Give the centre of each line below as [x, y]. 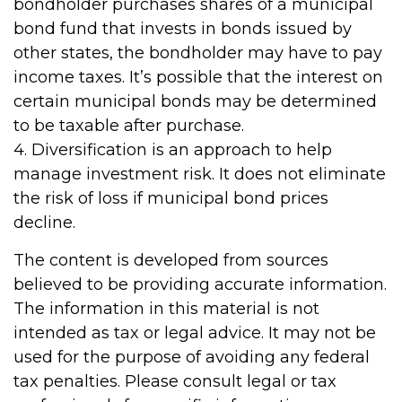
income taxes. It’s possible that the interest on [198, 77]
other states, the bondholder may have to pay [198, 53]
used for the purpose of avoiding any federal [192, 357]
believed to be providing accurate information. [200, 284]
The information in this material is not [166, 309]
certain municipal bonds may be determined [195, 101]
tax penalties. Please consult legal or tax [175, 381]
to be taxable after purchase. [129, 126]
